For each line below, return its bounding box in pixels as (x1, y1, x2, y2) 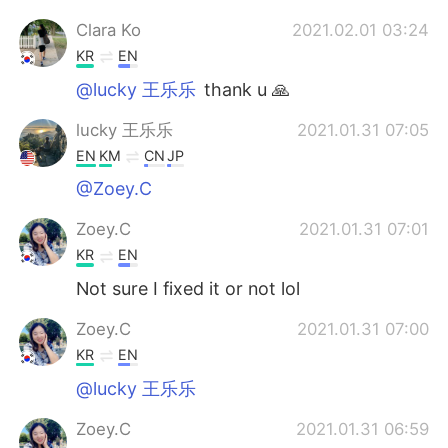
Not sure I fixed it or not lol (76, 278, 301, 300)
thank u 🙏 (199, 78, 291, 100)
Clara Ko (76, 20, 142, 41)
